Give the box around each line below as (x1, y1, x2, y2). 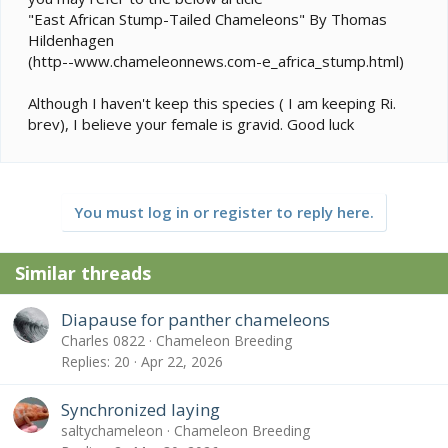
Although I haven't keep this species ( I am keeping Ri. (28, 93, 396, 114)
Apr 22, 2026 (141, 352, 223, 372)
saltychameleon (61, 420, 163, 440)
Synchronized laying (61, 397, 220, 421)
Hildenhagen (28, 30, 114, 51)
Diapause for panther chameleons (61, 307, 330, 331)
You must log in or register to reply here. (74, 202, 374, 223)
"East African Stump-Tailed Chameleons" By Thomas (28, 9, 387, 30)
